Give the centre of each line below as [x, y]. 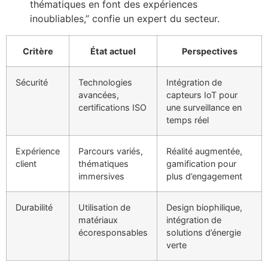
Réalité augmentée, [204, 151]
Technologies [105, 82]
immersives [101, 176]
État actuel [113, 51]
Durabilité [34, 207]
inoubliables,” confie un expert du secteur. [125, 18]
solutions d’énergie [204, 232]
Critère [38, 51]
